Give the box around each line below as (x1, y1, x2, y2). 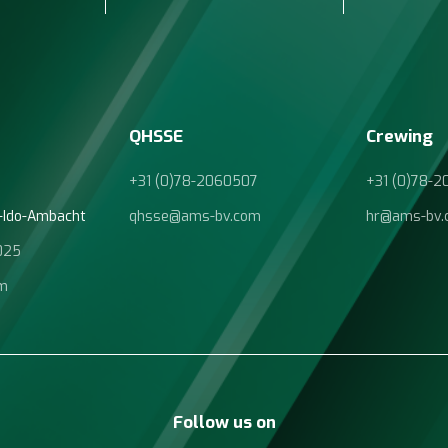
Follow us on (172, 411, 276, 435)
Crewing (366, 125, 434, 149)
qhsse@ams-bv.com (128, 207, 261, 227)
